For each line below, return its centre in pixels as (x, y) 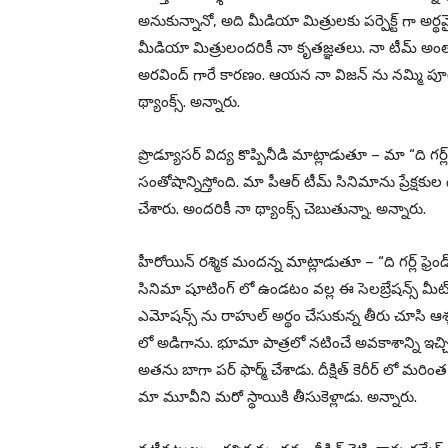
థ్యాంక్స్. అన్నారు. (189, 102)
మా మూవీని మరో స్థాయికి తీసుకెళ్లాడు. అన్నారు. (277, 397)
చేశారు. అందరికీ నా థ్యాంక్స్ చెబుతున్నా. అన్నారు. (282, 209)
